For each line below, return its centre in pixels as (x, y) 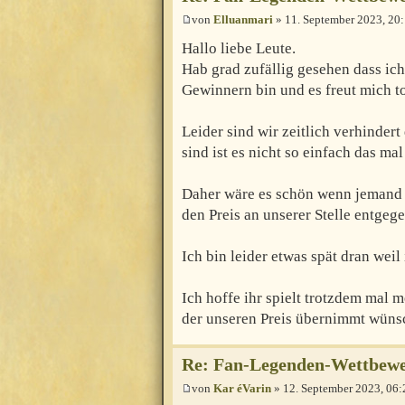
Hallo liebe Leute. (239, 49)
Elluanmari (243, 20)
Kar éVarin (242, 388)
